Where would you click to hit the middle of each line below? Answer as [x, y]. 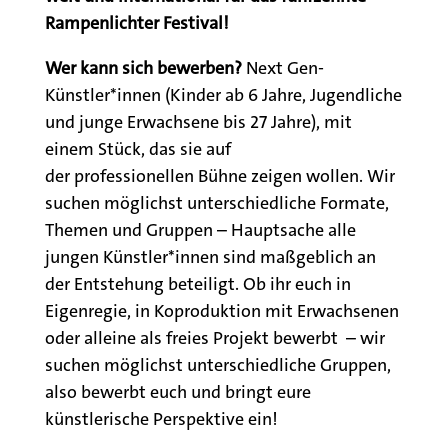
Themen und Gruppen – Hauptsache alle [200, 230]
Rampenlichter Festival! [136, 23]
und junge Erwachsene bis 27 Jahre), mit [198, 122]
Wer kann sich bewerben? [145, 68]
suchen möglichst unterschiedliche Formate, [216, 203]
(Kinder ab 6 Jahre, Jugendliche [281, 95]
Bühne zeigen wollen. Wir [296, 176]
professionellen [135, 176]
